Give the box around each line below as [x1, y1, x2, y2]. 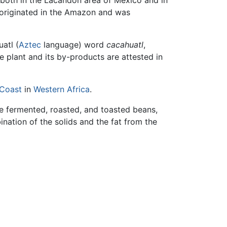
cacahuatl [106, 40, 143, 50]
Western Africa [33, 84, 90, 95]
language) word [41, 40, 106, 50]
